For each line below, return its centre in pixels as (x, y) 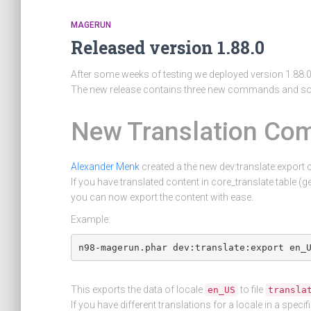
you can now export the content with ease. (162, 197)
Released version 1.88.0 (168, 48)
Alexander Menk (105, 167)
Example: (91, 219)
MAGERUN (91, 25)
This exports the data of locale (138, 289)
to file (252, 289)
